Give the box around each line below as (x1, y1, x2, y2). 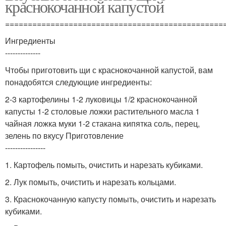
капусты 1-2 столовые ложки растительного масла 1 (5, 105, 200, 117)
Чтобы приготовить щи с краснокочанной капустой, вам (5, 64, 213, 76)
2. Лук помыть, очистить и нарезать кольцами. (5, 176, 176, 188)
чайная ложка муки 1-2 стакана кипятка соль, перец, (5, 117, 200, 129)
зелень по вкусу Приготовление (5, 129, 124, 141)
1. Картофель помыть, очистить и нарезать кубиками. (5, 158, 203, 171)
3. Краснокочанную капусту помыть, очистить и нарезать (5, 193, 216, 205)
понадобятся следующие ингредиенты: (5, 76, 152, 88)
